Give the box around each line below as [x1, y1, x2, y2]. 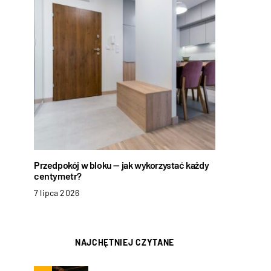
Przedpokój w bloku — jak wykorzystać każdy [34, 159, 209, 171]
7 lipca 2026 [34, 188, 80, 198]
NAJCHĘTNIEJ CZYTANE [74, 237, 175, 247]
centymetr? [34, 170, 82, 181]
